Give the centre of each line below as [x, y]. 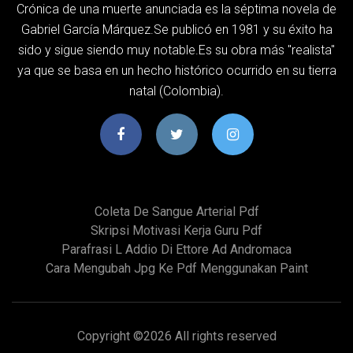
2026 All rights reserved [210, 336]
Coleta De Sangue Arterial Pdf [176, 211]
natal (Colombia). [176, 91]
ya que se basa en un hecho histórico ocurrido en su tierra [176, 70]
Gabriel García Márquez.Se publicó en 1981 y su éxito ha [176, 29]
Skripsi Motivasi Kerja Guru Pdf [176, 230]
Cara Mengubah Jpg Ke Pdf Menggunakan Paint [176, 268]
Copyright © [110, 336]
